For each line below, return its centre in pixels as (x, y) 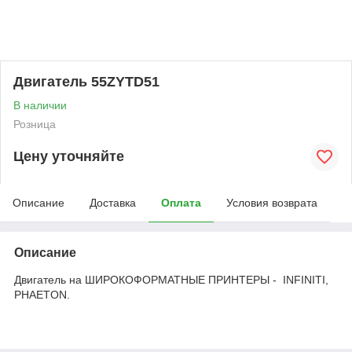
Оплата (181, 202)
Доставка (113, 202)
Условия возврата (272, 202)
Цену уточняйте (69, 157)
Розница (35, 124)
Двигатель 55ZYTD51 (86, 81)
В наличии (40, 105)
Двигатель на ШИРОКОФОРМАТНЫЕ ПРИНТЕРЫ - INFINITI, (171, 279)
